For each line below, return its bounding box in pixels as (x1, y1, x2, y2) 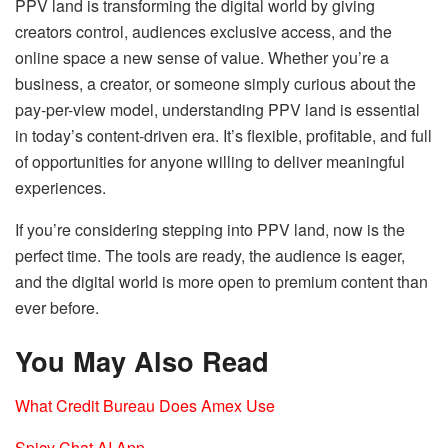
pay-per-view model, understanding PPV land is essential (15, 97, 420, 121)
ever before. (15, 295, 99, 319)
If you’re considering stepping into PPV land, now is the (15, 217, 405, 241)
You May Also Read (15, 341, 269, 381)
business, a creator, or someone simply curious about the (15, 71, 416, 95)
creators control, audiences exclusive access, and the (15, 19, 392, 43)
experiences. (15, 175, 106, 199)
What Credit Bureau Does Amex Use (15, 393, 275, 417)
